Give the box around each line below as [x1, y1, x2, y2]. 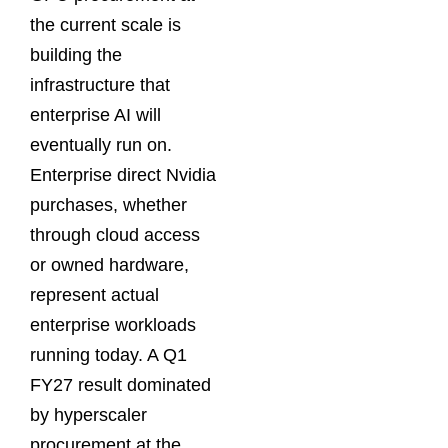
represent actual [30, 284, 159, 305]
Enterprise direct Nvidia [30, 164, 216, 185]
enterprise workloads [30, 314, 196, 335]
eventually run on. [30, 134, 172, 155]
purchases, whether [30, 194, 187, 215]
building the [30, 44, 122, 65]
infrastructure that [30, 74, 170, 95]
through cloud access [30, 224, 200, 245]
